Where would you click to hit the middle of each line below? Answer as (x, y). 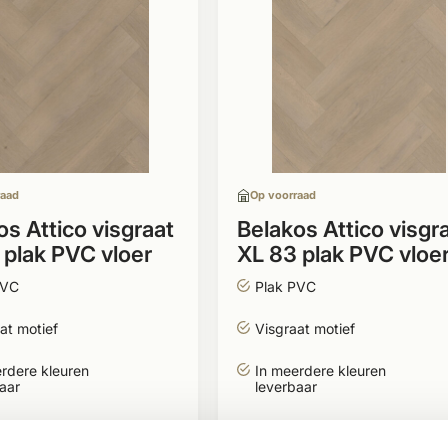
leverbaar (285, 386)
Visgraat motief (304, 328)
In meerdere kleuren (320, 370)
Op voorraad (282, 195)
